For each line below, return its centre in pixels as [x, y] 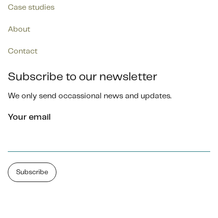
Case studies [31, 8]
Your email [29, 117]
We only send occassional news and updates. [90, 96]
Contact [23, 51]
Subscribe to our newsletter [82, 77]
